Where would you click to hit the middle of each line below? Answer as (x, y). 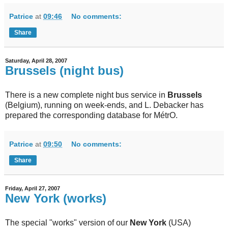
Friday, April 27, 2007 (33, 188)
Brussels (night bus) (64, 71)
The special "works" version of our (67, 222)
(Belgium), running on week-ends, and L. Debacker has (104, 105)
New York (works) (56, 198)
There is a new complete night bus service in (86, 95)
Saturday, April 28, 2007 (36, 61)
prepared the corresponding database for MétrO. (91, 115)
